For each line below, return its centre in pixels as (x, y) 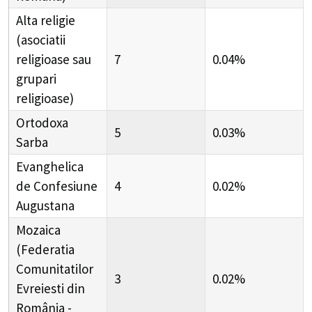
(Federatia (45, 249)
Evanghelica (50, 166)
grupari (36, 78)
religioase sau (54, 59)
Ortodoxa (42, 122)
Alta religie (46, 20)
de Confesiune (57, 186)
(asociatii (41, 39)
